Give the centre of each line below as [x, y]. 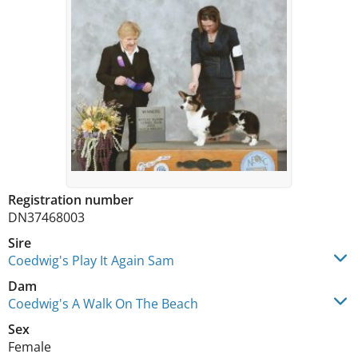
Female [30, 346]
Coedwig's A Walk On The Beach [103, 303]
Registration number [71, 199]
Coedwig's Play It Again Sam [91, 260]
